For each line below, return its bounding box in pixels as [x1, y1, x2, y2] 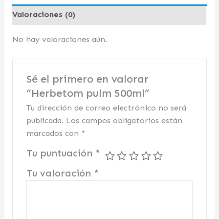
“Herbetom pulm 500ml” [26, 87, 149, 100]
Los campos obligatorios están [66, 116, 182, 126]
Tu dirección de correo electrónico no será [26, 103, 186, 113]
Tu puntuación [26, 148, 95, 159]
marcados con [26, 129, 81, 138]
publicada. [26, 116, 64, 126]
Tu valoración [26, 168, 94, 179]
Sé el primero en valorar [26, 72, 149, 86]
